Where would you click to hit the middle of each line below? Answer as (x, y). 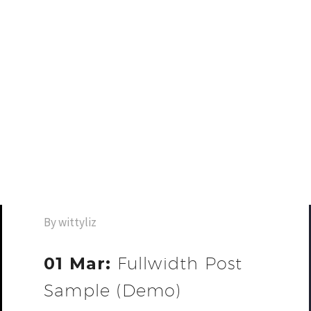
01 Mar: (81, 263)
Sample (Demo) (113, 290)
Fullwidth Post (180, 263)
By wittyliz (70, 222)
